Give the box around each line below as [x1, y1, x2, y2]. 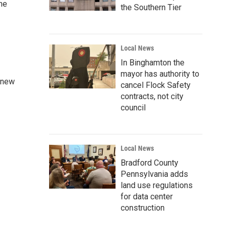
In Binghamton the [121, 58, 185, 67]
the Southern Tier [121, 3, 181, 12]
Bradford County [121, 158, 178, 168]
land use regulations [121, 180, 193, 190]
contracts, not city [121, 91, 184, 101]
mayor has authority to [121, 69, 199, 79]
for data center [121, 192, 173, 201]
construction [121, 203, 165, 213]
